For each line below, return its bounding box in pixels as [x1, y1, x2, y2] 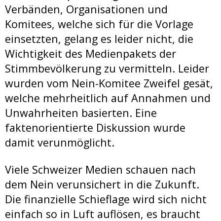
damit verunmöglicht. [5, 135, 114, 149]
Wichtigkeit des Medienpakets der [5, 46, 176, 61]
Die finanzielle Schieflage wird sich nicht [5, 192, 207, 207]
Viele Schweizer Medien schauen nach [5, 162, 196, 177]
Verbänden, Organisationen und [5, 1, 168, 16]
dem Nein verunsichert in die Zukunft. [5, 177, 199, 192]
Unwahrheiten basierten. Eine [5, 105, 157, 120]
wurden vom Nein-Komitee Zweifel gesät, [5, 75, 213, 90]
